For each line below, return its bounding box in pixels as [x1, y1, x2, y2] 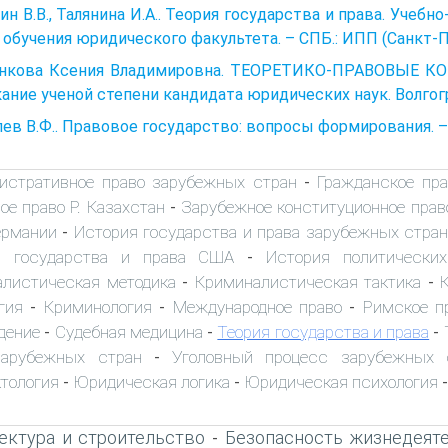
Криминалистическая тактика [194, 271, 422, 292]
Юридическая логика [73, 371, 230, 392]
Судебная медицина [54, 321, 203, 342]
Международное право [172, 296, 342, 317]
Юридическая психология [244, 371, 438, 392]
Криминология [43, 296, 152, 317]
